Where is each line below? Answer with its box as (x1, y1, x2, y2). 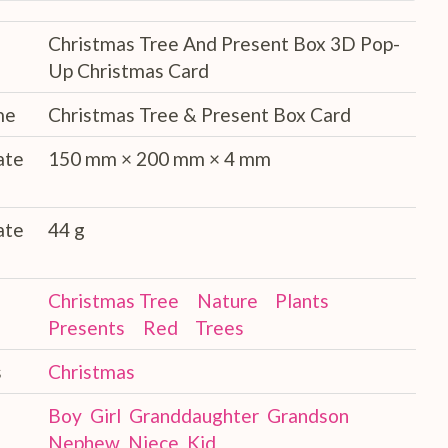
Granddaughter (129, 404, 259, 428)
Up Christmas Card (48, 59, 209, 83)
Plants (275, 289, 330, 313)
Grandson (267, 404, 349, 428)
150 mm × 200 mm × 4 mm (48, 147, 271, 171)
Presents (48, 316, 125, 340)
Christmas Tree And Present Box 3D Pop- (48, 32, 400, 56)
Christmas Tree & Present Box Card (48, 103, 351, 127)
